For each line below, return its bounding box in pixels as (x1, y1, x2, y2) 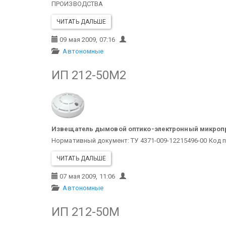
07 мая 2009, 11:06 (58, 172, 120, 180)
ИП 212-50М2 (51, 68, 127, 82)
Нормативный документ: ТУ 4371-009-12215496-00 (51, 136, 207, 144)
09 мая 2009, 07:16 (58, 36, 120, 43)
